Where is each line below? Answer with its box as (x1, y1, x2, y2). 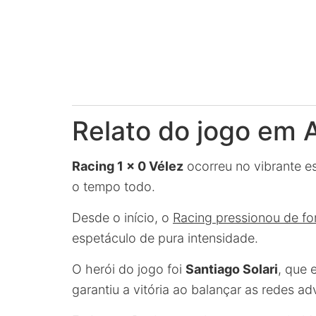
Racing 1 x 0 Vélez (72, 159, 183, 174)
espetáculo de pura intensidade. (72, 231, 258, 245)
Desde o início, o (72, 210, 173, 225)
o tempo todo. (72, 179, 155, 194)
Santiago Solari (186, 262, 278, 276)
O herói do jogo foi (72, 262, 186, 276)
